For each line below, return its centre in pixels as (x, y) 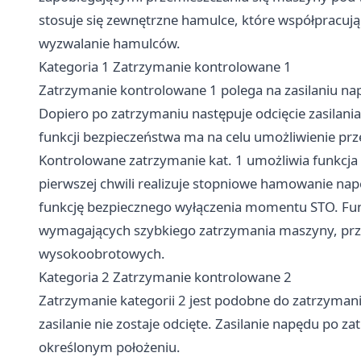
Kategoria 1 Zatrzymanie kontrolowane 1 (165, 67)
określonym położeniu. (110, 347)
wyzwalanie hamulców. (110, 44)
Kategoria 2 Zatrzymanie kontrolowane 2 (165, 277)
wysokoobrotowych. (102, 254)
